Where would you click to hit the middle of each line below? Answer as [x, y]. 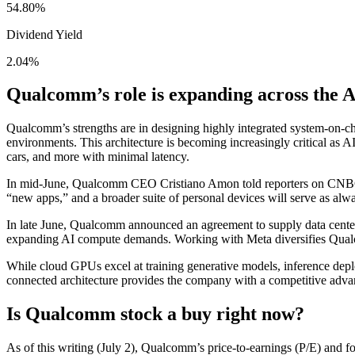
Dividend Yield [44, 34]
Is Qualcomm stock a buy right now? [155, 314]
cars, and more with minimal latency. [98, 157]
